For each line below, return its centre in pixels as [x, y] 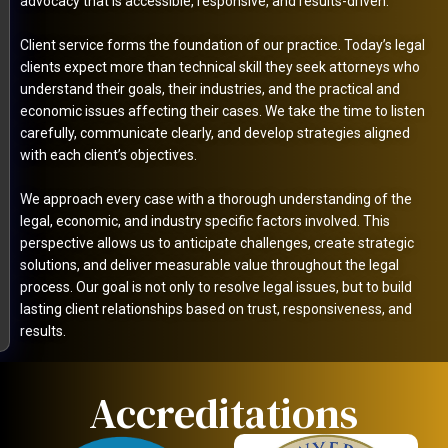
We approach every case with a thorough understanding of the [216, 198]
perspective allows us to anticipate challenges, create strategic [217, 242]
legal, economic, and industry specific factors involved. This [205, 220]
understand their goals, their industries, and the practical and [210, 88]
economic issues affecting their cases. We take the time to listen [222, 110]
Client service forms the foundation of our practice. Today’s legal [222, 44]
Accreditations [224, 412]
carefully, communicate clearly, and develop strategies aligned [215, 132]
